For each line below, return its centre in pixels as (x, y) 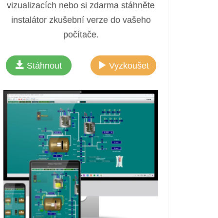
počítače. (81, 35)
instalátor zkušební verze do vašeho (81, 20)
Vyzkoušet (127, 65)
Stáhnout (43, 65)
